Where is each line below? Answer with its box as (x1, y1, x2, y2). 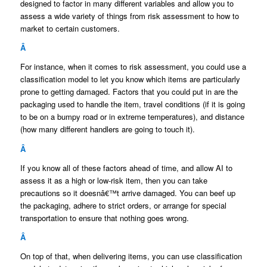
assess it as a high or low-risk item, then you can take (20, 174, 207, 186)
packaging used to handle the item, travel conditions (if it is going (20, 98, 245, 110)
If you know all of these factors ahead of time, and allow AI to (20, 162, 232, 173)
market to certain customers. (20, 23, 120, 35)
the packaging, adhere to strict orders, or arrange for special (20, 199, 226, 211)
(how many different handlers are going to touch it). (20, 123, 195, 135)
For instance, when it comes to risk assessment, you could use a (20, 61, 246, 73)
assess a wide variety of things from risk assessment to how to (20, 10, 239, 22)
